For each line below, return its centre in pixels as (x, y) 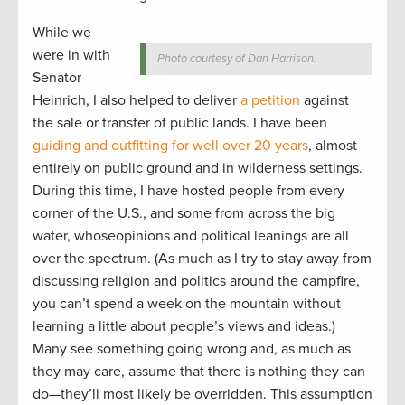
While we (62, 33)
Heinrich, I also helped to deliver (137, 101)
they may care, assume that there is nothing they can (199, 372)
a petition (270, 101)
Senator (57, 78)
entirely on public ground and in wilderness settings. (198, 169)
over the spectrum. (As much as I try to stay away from (202, 259)
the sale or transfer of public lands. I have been (180, 123)
